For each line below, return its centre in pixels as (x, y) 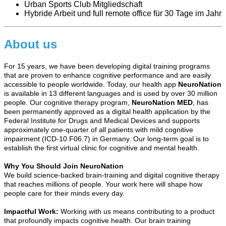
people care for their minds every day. (64, 193)
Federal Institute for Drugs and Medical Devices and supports (102, 121)
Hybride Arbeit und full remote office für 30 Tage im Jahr (123, 14)
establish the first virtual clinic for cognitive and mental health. (102, 148)
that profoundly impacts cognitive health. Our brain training (97, 221)
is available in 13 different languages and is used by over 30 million (111, 94)
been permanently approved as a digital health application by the (107, 112)
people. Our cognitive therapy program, (68, 103)
